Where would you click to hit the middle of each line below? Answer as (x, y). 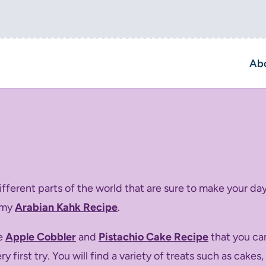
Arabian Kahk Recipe (66, 207)
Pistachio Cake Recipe (153, 237)
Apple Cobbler (41, 237)
